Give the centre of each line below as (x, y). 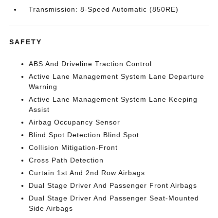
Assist (39, 109)
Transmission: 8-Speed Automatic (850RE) (104, 9)
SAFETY (26, 42)
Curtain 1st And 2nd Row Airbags (87, 173)
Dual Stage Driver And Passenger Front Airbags (113, 185)
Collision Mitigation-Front (73, 147)
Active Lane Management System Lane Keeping (113, 99)
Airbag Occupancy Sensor (75, 122)
